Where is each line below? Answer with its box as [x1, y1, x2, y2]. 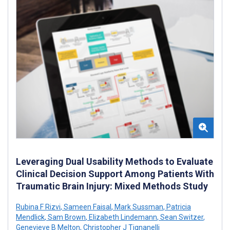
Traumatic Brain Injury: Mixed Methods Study [16, 181, 208, 192]
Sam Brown [46, 213, 86, 222]
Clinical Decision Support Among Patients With [16, 168, 214, 180]
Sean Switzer [159, 213, 203, 222]
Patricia [165, 203, 191, 212]
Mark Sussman [113, 203, 163, 212]
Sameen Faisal [62, 203, 111, 212]
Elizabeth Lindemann [87, 213, 157, 222]
